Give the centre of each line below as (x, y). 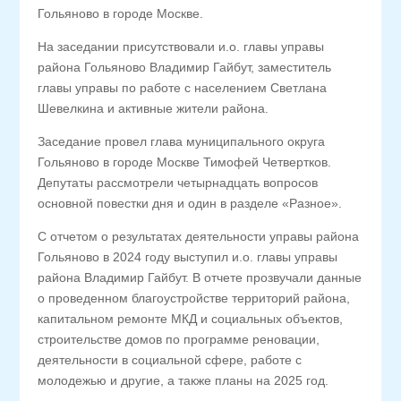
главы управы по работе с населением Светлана (183, 88)
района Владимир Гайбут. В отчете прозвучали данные (200, 277)
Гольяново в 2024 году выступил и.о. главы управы (188, 257)
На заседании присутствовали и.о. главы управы (181, 47)
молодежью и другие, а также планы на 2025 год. (183, 380)
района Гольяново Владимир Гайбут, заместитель (185, 67)
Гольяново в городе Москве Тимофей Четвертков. (185, 162)
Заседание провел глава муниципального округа (182, 141)
